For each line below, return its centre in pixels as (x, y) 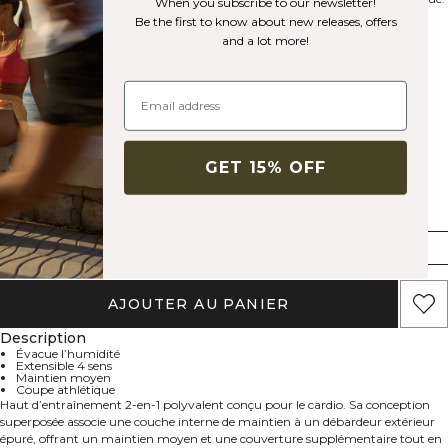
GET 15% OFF (265, 167)
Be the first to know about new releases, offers (265, 21)
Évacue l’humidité (68, 353)
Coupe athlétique (65, 389)
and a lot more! (265, 40)
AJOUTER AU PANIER (199, 303)
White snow (89, 53)
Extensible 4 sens (64, 365)
